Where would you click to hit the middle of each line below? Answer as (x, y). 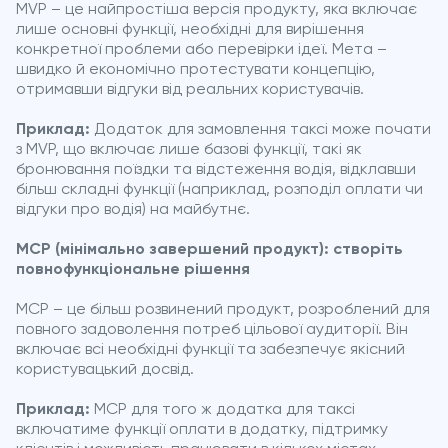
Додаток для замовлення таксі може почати (260, 129)
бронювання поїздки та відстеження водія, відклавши (216, 169)
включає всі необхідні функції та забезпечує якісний (210, 349)
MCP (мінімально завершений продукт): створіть (209, 249)
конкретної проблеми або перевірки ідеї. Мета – (201, 49)
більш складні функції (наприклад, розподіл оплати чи (219, 189)
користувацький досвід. (105, 369)
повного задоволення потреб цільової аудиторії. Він (212, 329)
